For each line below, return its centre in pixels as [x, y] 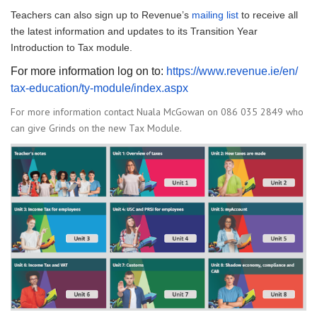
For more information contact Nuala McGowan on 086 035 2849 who [157, 112]
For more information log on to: [88, 71]
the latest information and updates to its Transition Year [134, 31]
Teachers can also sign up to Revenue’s [101, 15]
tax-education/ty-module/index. [87, 88]
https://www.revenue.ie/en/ [232, 71]
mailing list [215, 15]
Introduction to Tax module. [71, 48]
